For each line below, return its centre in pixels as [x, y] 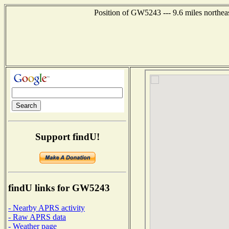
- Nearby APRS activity [47, 208]
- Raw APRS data [37, 217]
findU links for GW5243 [59, 188]
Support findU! [67, 136]
